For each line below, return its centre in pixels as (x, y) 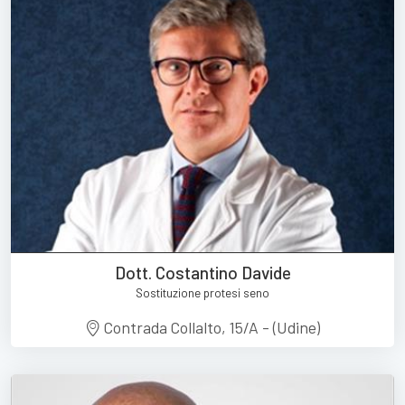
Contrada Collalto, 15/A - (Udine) (211, 327)
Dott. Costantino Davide (202, 272)
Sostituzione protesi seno (202, 292)
